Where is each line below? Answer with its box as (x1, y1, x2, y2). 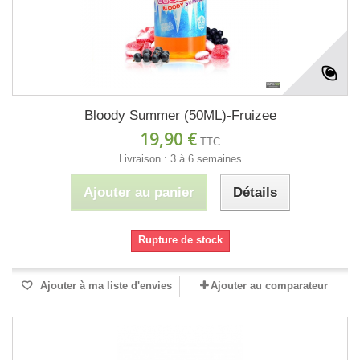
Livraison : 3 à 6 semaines (118, 153, 242, 166)
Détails (232, 185, 277, 201)
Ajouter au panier (83, 185, 194, 201)
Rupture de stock (137, 234, 223, 247)
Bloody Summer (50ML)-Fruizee (84, 108, 276, 124)
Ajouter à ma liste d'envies (37, 280, 172, 292)
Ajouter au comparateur (211, 280, 328, 292)
